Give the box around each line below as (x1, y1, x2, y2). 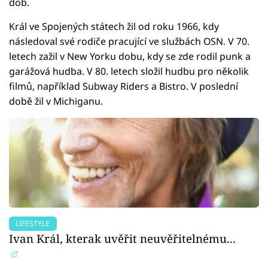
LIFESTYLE (16, 218, 50, 229)
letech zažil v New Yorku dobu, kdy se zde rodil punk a (9, 49, 251, 63)
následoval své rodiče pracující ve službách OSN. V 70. (9, 34, 249, 48)
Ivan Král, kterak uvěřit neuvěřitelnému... (9, 230, 236, 246)
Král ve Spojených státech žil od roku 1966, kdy (9, 19, 219, 33)
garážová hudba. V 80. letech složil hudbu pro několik (9, 64, 249, 78)
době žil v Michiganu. (9, 94, 103, 108)
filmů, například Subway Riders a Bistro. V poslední (9, 79, 238, 93)
